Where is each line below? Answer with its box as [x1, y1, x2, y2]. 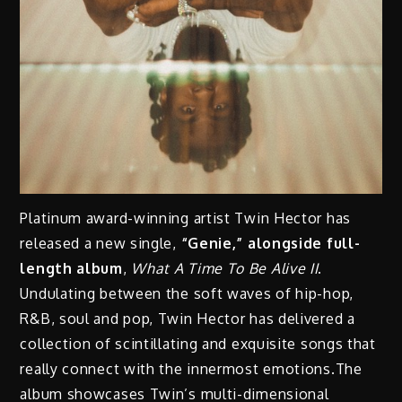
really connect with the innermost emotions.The [20, 359, 363, 378]
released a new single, [20, 233, 181, 252]
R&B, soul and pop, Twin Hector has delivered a [20, 309, 355, 328]
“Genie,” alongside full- [180, 233, 361, 252]
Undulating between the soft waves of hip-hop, [20, 284, 354, 302]
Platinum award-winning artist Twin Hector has [20, 208, 351, 227]
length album [20, 258, 123, 277]
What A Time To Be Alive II [131, 258, 319, 277]
